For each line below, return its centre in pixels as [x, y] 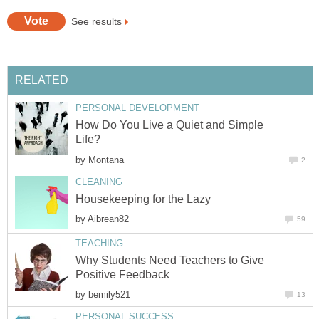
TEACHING [99, 243]
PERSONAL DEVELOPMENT [137, 108]
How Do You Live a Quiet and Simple [169, 125]
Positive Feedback [122, 274]
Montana [106, 159]
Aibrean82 [108, 219]
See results [96, 21]
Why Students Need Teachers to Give [170, 260]
